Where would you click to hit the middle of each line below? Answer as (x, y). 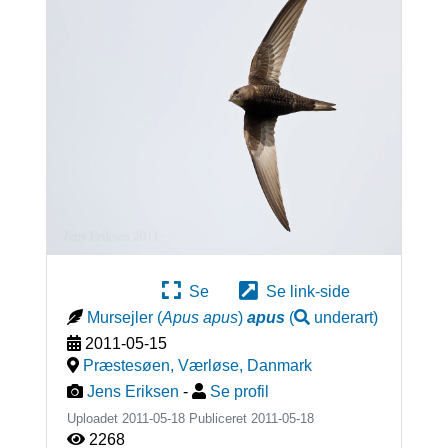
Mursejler (119, 317)
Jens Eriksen (132, 391)
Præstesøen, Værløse (160, 365)
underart (343, 317)
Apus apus (199, 317)
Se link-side (304, 291)
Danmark (279, 365)
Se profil (239, 391)
